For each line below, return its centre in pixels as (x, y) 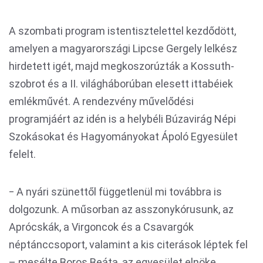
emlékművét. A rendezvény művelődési (101, 101)
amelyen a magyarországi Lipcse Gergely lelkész (123, 48)
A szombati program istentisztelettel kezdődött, (122, 31)
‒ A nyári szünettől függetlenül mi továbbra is (115, 192)
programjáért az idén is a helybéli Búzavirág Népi (122, 119)
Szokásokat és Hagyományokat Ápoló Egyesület (123, 136)
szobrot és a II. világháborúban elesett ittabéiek (121, 84)
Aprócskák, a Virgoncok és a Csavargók (101, 227)
